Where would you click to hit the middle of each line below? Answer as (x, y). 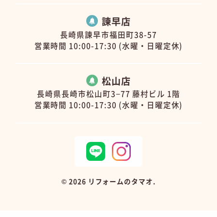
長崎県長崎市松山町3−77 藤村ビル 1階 (108, 94)
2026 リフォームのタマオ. (112, 181)
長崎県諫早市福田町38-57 (108, 34)
